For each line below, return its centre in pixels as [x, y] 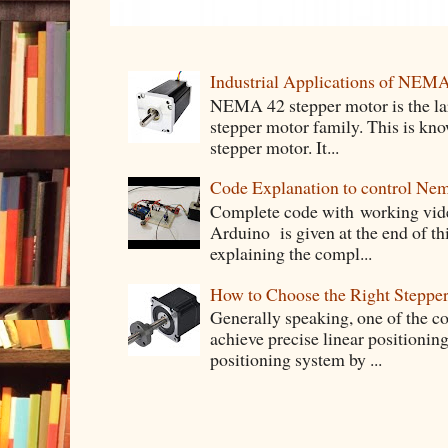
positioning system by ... [296, 359]
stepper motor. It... [275, 146]
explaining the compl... [291, 252]
